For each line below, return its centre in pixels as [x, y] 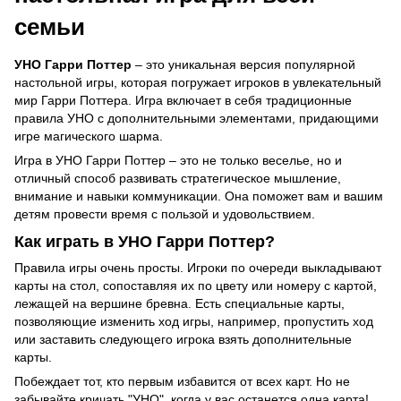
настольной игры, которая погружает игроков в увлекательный [198, 82]
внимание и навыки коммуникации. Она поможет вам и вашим [199, 196]
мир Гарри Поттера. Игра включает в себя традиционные [183, 100]
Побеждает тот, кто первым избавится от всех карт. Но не [182, 382]
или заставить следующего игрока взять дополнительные [183, 340]
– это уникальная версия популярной [243, 64]
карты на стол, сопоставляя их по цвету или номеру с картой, [196, 286]
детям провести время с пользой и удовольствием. [165, 213]
